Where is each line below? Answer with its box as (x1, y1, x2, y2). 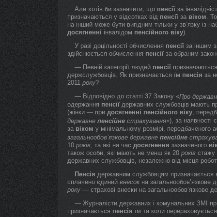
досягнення (133, 141, 170, 149)
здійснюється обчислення (67, 50, 145, 57)
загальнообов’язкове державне (67, 134, 160, 141)
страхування (125, 117, 166, 124)
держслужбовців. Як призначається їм (67, 71, 182, 78)
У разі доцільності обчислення (75, 42, 166, 49)
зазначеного (170, 141, 209, 149)
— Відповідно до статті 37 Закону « (75, 93, 179, 100)
